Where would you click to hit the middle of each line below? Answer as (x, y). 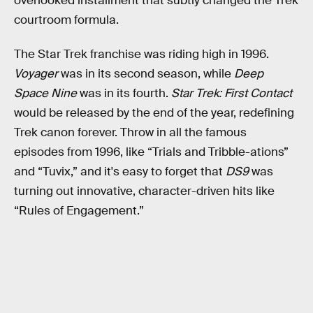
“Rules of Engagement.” (79, 211)
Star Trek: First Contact (232, 94)
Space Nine (45, 94)
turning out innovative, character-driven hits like (144, 191)
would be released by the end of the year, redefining (154, 113)
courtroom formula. (66, 20)
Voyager (36, 74)
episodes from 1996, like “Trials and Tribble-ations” (151, 152)
